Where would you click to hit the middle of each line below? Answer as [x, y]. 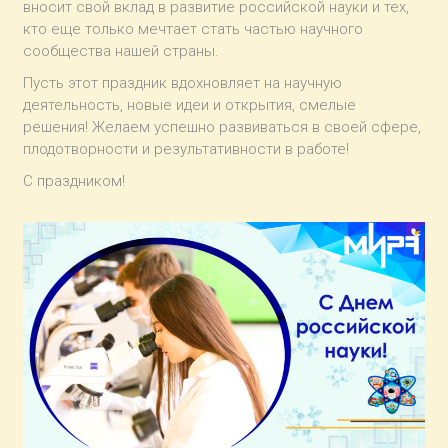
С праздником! [74, 180]
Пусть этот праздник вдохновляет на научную [183, 82]
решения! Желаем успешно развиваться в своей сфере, [222, 126]
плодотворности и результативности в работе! [186, 148]
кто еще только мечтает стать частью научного [193, 28]
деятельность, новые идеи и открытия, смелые [190, 104]
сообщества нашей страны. [121, 50]
